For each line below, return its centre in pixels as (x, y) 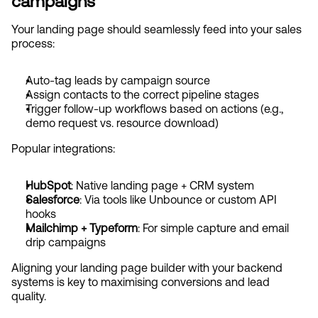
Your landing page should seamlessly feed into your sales (157, 29)
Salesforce (53, 199)
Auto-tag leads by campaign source (118, 80)
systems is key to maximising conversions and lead (141, 281)
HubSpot (48, 185)
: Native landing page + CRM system (163, 185)
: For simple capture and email (213, 227)
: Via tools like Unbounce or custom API (178, 199)
